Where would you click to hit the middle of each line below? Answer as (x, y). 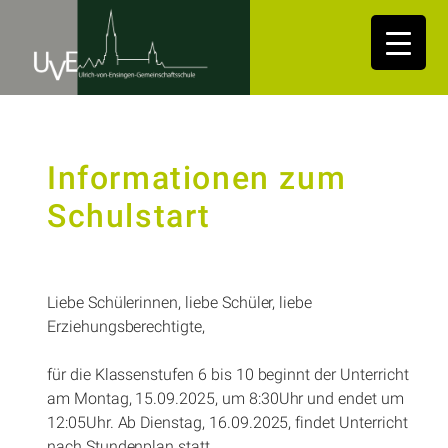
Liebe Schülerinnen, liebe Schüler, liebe (180, 302)
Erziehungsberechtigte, (126, 326)
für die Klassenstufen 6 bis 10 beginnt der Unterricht (228, 374)
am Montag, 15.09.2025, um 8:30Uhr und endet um (225, 398)
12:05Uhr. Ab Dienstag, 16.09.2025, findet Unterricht (227, 422)
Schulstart (129, 215)
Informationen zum (197, 177)
